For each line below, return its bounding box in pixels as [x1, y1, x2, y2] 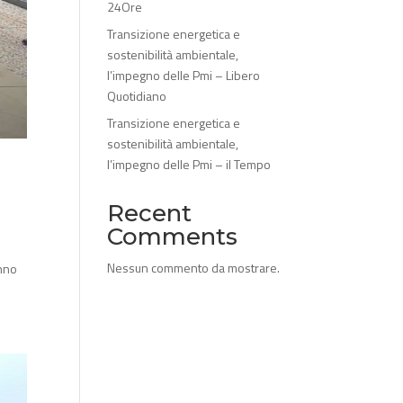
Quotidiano [107, 86, 167, 105]
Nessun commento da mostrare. [107, 258, 281, 277]
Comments [107, 222, 238, 251]
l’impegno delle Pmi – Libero [107, 66, 261, 85]
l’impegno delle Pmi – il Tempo [107, 155, 272, 174]
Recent [107, 199, 193, 228]
